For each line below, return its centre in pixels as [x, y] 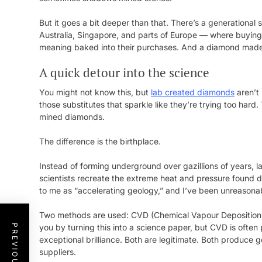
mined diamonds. [72, 117]
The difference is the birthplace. [100, 141]
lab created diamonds [193, 92]
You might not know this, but [95, 92]
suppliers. [58, 252]
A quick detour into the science [124, 73]
